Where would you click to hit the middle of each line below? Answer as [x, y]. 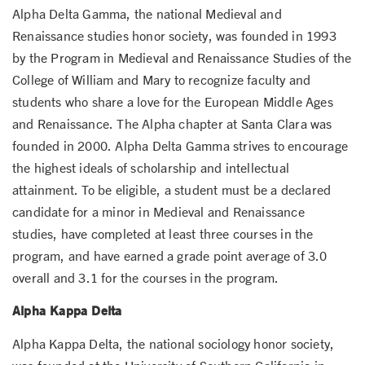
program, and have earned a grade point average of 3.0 [170, 255]
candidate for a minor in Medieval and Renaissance [158, 211]
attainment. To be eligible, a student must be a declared [172, 189]
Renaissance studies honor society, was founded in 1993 [174, 35]
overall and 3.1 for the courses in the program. [146, 277]
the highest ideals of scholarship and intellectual [151, 167]
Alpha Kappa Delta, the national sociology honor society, [174, 343]
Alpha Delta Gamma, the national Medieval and [147, 13]
